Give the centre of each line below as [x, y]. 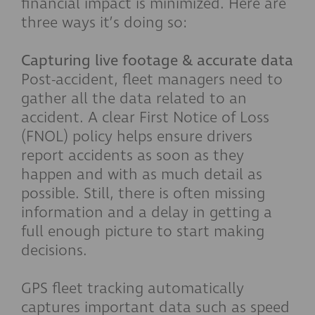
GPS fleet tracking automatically [133, 288]
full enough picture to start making [143, 231]
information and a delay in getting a [147, 212]
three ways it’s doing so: [104, 22]
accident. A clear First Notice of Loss [145, 117]
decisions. [54, 250]
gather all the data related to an [134, 98]
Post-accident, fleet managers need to [152, 79]
